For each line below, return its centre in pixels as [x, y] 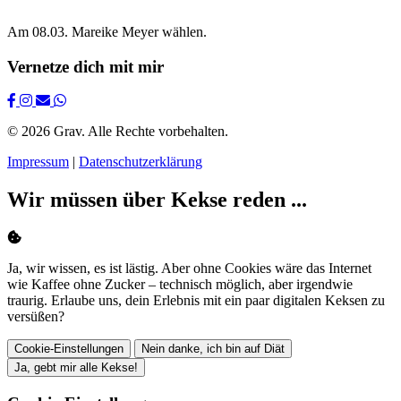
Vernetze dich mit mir [85, 66]
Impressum [38, 162]
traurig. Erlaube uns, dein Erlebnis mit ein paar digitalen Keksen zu [196, 301]
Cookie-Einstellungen [69, 349]
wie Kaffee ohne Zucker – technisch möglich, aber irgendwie [180, 285]
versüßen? [36, 317]
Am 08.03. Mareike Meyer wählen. [107, 31]
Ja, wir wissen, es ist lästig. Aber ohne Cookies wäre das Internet [189, 269]
